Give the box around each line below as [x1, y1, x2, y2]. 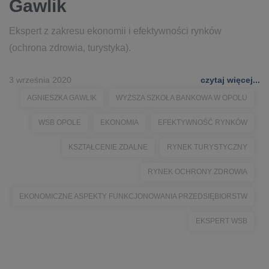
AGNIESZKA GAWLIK [27, 94, 97, 102]
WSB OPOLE [38, 118, 81, 127]
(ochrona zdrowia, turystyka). [9, 43, 131, 53]
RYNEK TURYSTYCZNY [167, 143, 247, 151]
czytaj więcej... [201, 75, 260, 85]
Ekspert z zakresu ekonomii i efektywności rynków [9, 26, 222, 36]
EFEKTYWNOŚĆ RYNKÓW [158, 118, 247, 127]
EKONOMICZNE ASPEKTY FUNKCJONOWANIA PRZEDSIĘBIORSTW [19, 192, 247, 201]
